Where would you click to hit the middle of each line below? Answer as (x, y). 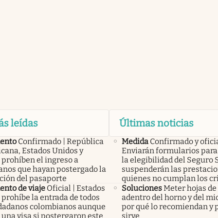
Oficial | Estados (76, 188)
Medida (135, 141)
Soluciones (142, 188)
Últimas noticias (156, 123)
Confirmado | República (61, 141)
